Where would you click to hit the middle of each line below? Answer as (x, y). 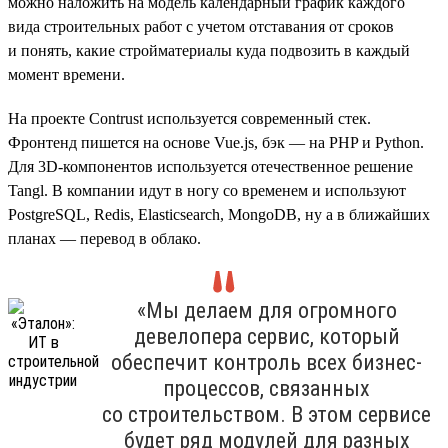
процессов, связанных (266, 388)
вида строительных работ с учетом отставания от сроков (201, 26)
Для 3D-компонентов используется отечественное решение (210, 166)
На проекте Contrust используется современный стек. (189, 118)
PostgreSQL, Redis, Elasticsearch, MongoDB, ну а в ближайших (219, 214)
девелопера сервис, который (266, 336)
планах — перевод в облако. (104, 238)
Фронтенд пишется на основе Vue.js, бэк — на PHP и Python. (216, 142)
